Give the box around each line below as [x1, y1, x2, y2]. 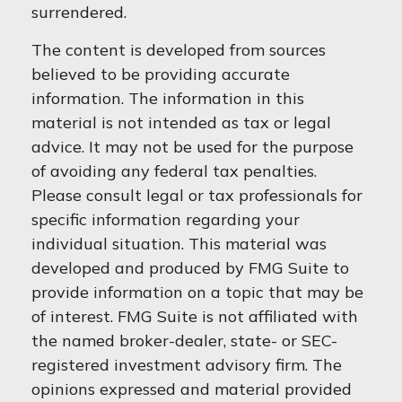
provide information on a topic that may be [31, 282, 363, 302]
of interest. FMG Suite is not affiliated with [31, 306, 358, 327]
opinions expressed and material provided [31, 379, 352, 399]
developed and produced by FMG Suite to [31, 258, 349, 278]
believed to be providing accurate [31, 64, 290, 84]
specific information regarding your [31, 209, 300, 230]
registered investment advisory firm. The [31, 354, 342, 375]
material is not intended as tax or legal [31, 112, 331, 133]
